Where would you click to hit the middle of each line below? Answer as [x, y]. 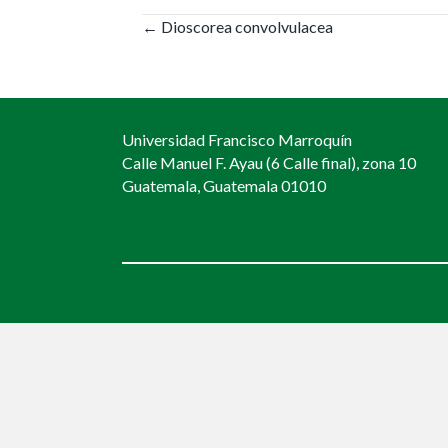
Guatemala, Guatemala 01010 [224, 186]
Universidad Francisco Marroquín [237, 140]
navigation [210, 77]
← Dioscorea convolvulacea [237, 27]
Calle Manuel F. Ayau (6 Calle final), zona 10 [269, 163]
